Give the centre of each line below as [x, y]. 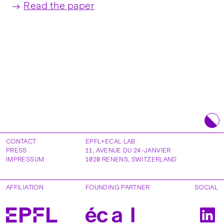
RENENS [115, 159]
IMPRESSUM [25, 159]
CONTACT [21, 141]
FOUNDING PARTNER [118, 187]
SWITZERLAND [154, 159]
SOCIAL [206, 187]
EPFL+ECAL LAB [110, 141]
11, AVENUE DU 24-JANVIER [128, 150]
